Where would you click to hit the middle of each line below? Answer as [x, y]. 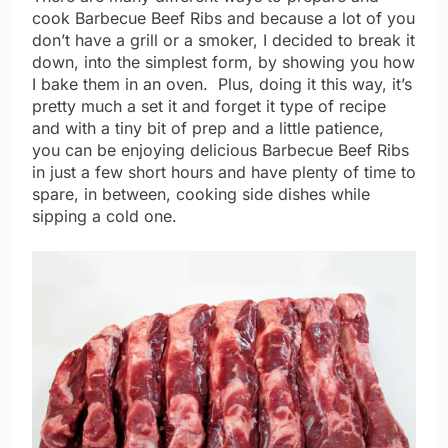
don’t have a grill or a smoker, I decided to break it [223, 40]
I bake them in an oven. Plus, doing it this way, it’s [222, 84]
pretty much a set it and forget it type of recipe [209, 106]
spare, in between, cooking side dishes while [201, 194]
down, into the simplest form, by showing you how [223, 62]
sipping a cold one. [104, 216]
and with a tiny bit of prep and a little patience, [208, 128]
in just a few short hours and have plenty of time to [224, 172]
